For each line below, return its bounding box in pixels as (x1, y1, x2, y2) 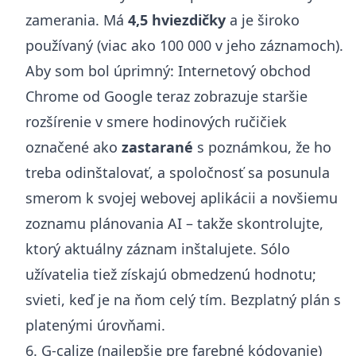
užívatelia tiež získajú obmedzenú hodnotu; (25, 264, 316, 284)
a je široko (226, 10, 300, 29)
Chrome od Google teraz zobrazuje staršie (25, 86, 308, 106)
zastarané (122, 137, 193, 157)
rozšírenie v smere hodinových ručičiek (25, 111, 287, 131)
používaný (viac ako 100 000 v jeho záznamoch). (25, 35, 343, 55)
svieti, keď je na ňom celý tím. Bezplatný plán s (25, 289, 341, 309)
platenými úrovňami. (25, 315, 165, 335)
